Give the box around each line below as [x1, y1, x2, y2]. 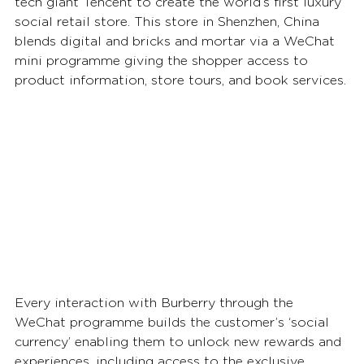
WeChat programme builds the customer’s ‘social [15, 315, 333, 329]
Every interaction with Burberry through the [15, 296, 297, 310]
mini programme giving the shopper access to [15, 54, 312, 68]
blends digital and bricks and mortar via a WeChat [15, 35, 339, 49]
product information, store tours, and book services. [15, 74, 346, 88]
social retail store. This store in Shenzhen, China [15, 15, 323, 29]
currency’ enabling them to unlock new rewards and [15, 335, 345, 349]
